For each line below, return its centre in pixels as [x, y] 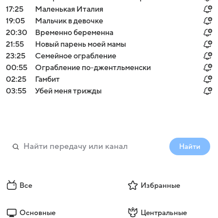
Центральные [163, 213]
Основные [37, 213]
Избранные [160, 185]
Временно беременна [74, 33]
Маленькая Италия [69, 9]
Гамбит [47, 79]
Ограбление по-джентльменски [93, 68]
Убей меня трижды [68, 91]
